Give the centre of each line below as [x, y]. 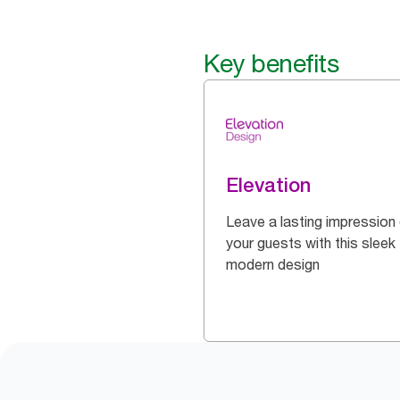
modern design [273, 264]
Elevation [268, 185]
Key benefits [271, 63]
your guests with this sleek [311, 243]
